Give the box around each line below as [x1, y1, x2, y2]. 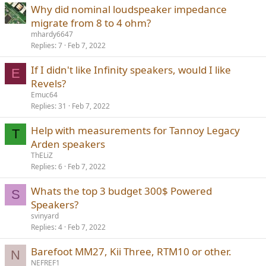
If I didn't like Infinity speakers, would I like [31, 63, 231, 77]
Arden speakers [31, 137, 105, 151]
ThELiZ [31, 150, 53, 160]
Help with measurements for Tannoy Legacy [31, 123, 240, 137]
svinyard [31, 211, 59, 221]
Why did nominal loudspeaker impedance [31, 2, 227, 16]
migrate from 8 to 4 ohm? [31, 16, 151, 30]
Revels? [31, 77, 66, 90]
